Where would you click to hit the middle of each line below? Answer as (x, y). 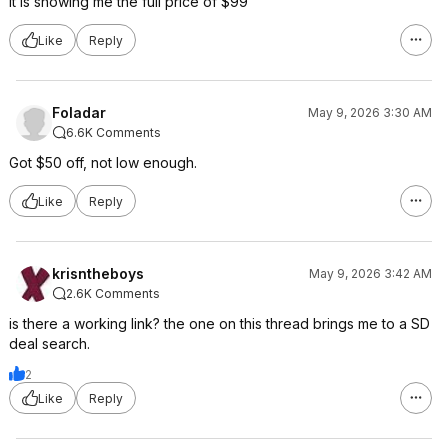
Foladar (79, 112)
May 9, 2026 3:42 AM (370, 273)
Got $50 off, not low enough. (103, 162)
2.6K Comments (113, 293)
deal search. (49, 343)
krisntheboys (98, 273)
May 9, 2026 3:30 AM (370, 112)
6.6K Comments (113, 132)
